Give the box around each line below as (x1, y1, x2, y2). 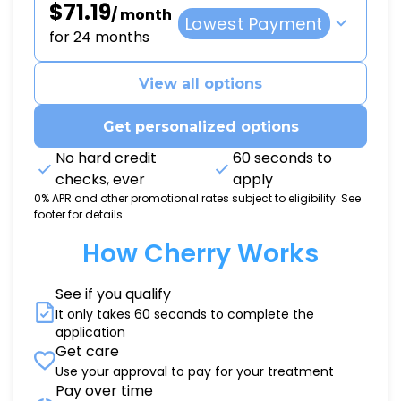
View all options (139, 75, 262, 92)
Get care (55, 341, 119, 362)
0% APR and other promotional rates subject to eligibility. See (34, 191, 361, 206)
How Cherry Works (82, 235, 319, 271)
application (55, 323, 125, 341)
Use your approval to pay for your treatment (55, 363, 334, 380)
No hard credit (55, 148, 157, 168)
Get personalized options (102, 118, 299, 135)
